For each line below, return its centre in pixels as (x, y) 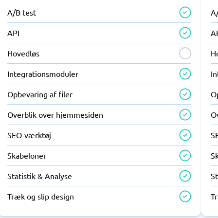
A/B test (21, 12)
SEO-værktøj (29, 135)
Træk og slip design (40, 196)
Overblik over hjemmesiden (55, 114)
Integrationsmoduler (43, 73)
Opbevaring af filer (40, 94)
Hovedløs (23, 53)
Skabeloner (27, 155)
